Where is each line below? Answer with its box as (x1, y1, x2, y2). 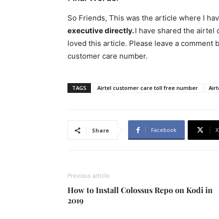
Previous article (67, 173, 109, 180)
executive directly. (67, 26, 135, 36)
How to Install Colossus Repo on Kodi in (67, 185, 213, 196)
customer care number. (67, 51, 148, 61)
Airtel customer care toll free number (97, 84, 198, 92)
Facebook (151, 126, 176, 134)
